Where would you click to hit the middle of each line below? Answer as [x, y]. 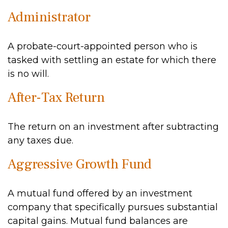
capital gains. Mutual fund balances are [98, 221]
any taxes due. [40, 140]
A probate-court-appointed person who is [103, 46]
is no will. [28, 74]
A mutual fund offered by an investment [100, 193]
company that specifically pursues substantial [113, 207]
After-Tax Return [56, 97]
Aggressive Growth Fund [80, 164]
